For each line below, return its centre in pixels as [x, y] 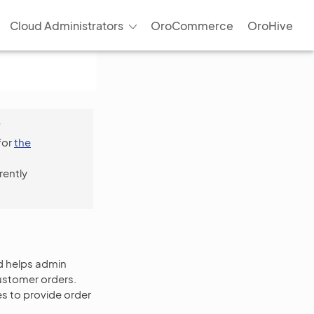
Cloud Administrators [66, 25]
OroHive [270, 25]
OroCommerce [192, 25]
